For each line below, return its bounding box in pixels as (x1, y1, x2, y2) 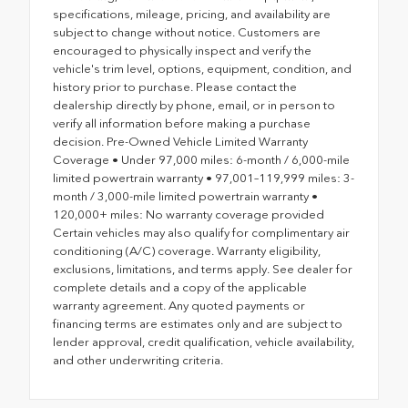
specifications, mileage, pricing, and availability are (53, 7, 331, 22)
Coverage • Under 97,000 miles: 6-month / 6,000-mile (53, 153, 350, 168)
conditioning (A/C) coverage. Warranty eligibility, (53, 244, 321, 259)
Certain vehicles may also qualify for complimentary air (53, 226, 350, 240)
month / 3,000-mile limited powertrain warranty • (53, 189, 318, 204)
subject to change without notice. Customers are (53, 25, 321, 40)
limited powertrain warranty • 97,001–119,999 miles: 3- (53, 171, 354, 186)
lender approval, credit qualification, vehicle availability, (53, 335, 354, 350)
